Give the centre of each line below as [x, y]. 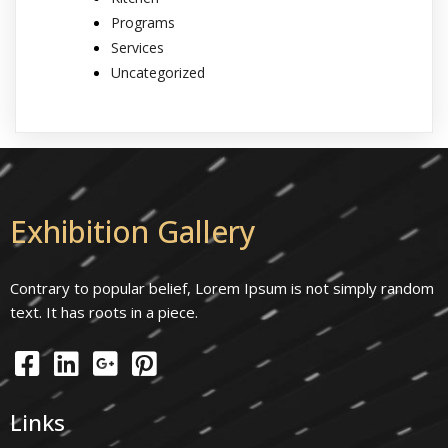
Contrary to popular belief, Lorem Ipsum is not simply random [222, 288]
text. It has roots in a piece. [104, 312]
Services [137, 47]
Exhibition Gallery [133, 232]
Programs [143, 22]
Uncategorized [158, 72]
